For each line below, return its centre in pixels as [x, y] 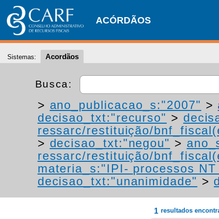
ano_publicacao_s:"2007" [125, 105]
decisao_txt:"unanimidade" [117, 181]
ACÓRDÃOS [123, 20]
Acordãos [62, 56]
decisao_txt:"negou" [110, 143]
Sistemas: [22, 57]
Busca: [55, 84]
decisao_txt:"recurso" [102, 118]
